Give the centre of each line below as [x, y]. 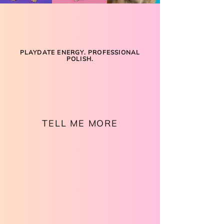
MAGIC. [80, 97]
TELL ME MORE [80, 123]
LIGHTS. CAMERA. [80, 77]
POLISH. [80, 59]
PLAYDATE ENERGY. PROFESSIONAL [80, 52]
